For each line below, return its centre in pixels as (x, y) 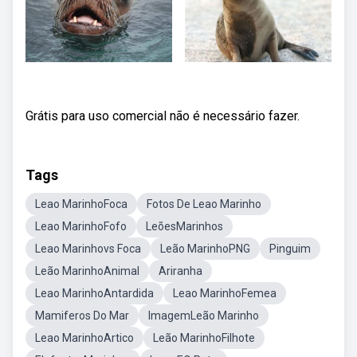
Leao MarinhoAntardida (94, 293)
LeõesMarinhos (184, 226)
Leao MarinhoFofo (81, 226)
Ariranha (180, 271)
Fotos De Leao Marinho (204, 204)
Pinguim (290, 249)
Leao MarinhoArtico (84, 338)
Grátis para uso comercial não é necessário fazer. (163, 116)
